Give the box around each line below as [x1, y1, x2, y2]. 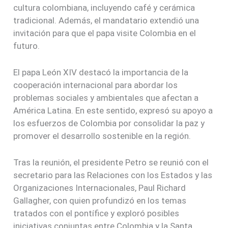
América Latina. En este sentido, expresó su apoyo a [13, 105, 213, 116]
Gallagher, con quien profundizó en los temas [13, 195, 187, 206]
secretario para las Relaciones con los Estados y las [13, 170, 213, 181]
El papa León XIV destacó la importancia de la [13, 67, 189, 77]
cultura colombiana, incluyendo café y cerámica [13, 2, 195, 13]
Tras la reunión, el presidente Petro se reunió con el [13, 157, 209, 168]
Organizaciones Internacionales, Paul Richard [13, 183, 186, 193]
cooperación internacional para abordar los [13, 79, 178, 90]
